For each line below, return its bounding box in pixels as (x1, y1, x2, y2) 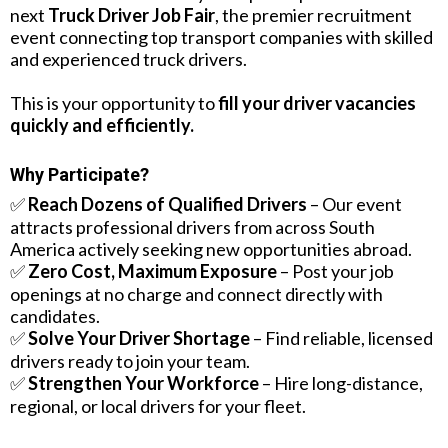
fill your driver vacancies (218, 92, 416, 114)
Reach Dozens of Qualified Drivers (28, 193, 307, 215)
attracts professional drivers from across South (10, 216, 375, 238)
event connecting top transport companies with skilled (10, 26, 433, 48)
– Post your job (277, 260, 394, 282)
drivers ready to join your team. (10, 350, 250, 372)
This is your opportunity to (10, 92, 218, 114)
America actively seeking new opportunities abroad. (10, 238, 412, 260)
